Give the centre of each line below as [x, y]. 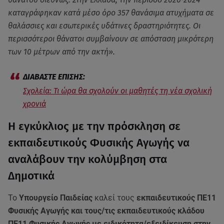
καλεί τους [114, 198]
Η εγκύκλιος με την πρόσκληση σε [94, 126]
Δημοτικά [31, 176]
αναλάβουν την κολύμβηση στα [87, 159]
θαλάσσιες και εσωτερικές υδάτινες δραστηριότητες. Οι [104, 26]
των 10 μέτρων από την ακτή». [61, 52]
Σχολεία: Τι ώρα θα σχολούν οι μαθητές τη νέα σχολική [117, 91]
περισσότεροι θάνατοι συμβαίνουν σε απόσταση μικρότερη [111, 39]
